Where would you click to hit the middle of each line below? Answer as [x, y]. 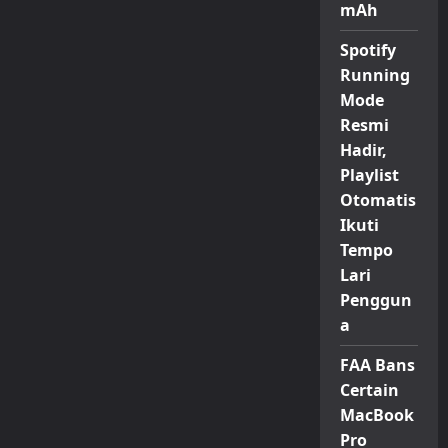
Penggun [375, 300]
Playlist [369, 175]
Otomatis [377, 200]
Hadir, [363, 150]
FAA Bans [377, 365]
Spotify [367, 50]
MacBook [376, 415]
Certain [369, 390]
